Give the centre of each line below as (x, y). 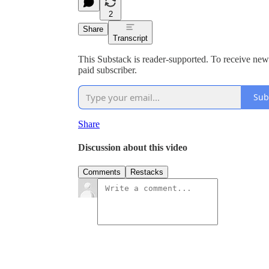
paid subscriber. (107, 70)
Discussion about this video (133, 148)
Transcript (130, 38)
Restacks (147, 172)
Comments (102, 172)
